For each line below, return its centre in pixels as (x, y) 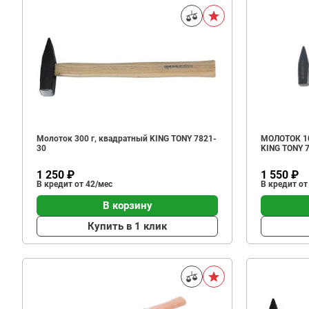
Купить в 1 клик (127, 226)
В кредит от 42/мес (74, 184)
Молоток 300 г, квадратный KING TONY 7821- (127, 139)
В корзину (127, 205)
